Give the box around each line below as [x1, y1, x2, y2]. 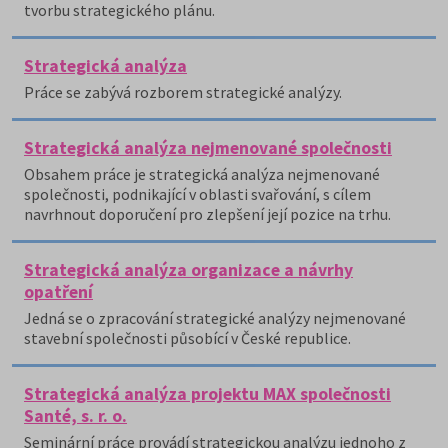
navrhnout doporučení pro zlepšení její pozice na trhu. [24, 204, 391, 224]
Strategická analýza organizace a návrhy [24, 259, 353, 281]
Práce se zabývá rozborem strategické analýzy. [24, 82, 342, 102]
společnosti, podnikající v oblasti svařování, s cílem [24, 184, 371, 204]
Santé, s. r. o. [24, 405, 127, 427]
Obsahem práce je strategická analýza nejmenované [24, 164, 380, 184]
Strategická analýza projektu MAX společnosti [24, 383, 391, 405]
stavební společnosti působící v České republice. [24, 328, 351, 348]
